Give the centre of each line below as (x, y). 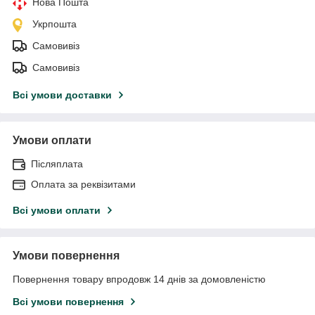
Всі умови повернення (68, 302)
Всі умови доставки (62, 95)
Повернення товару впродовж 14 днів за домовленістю (139, 279)
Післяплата (57, 164)
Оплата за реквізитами (83, 185)
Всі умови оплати (57, 211)
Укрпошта (54, 24)
